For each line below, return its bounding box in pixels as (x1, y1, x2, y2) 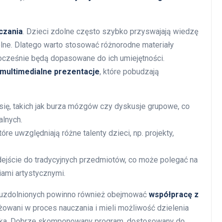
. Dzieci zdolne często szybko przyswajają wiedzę (23, 26, 198, 36)
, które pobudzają (100, 66, 159, 76)
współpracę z (149, 189, 199, 199)
